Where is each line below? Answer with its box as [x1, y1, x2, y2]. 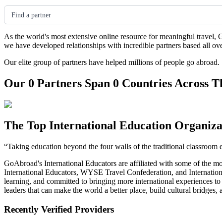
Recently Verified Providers [4, 204, 114, 215]
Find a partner [11, 11, 51, 19]
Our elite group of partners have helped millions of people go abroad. [4, 58, 220, 67]
